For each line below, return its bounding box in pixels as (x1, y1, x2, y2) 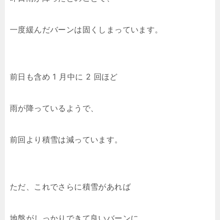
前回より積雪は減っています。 (10, 135, 123, 144)
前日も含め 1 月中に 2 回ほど (10, 72, 118, 82)
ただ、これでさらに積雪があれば (10, 182, 131, 192)
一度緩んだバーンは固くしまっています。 (10, 25, 163, 34)
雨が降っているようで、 (10, 103, 99, 113)
